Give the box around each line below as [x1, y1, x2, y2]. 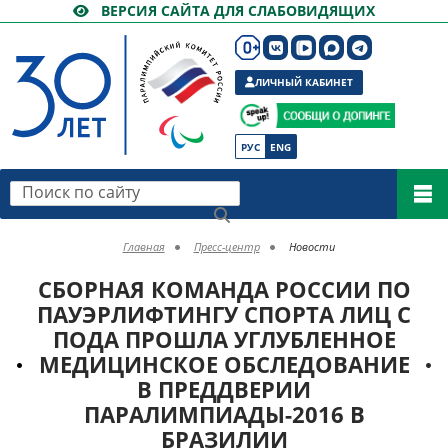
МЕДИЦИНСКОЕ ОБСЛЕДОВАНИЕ [38, 349, 410, 379]
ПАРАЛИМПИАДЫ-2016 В [83, 399, 365, 429]
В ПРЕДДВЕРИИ [137, 374, 311, 404]
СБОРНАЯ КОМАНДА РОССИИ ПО [37, 274, 411, 304]
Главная [122, 239, 165, 254]
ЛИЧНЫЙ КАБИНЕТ [255, 75, 353, 89]
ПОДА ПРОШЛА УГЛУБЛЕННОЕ [52, 324, 396, 354]
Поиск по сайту [19, 179, 113, 197]
